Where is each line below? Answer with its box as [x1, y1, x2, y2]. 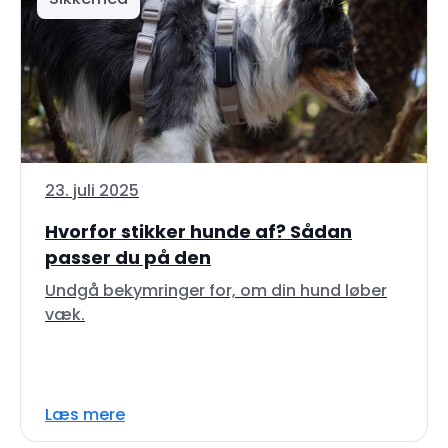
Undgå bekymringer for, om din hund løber [45, 279, 387, 302]
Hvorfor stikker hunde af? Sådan [45, 219, 352, 244]
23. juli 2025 [45, 179, 139, 202]
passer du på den [45, 245, 211, 270]
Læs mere [45, 403, 125, 426]
